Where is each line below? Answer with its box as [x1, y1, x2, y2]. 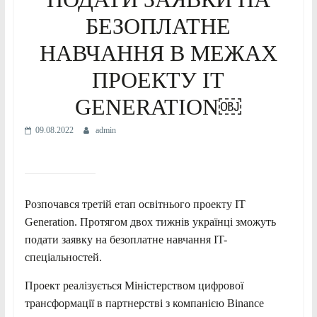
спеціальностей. [24, 250, 102, 263]
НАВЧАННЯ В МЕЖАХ [39, 40, 277, 66]
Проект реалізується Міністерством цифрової [24, 279, 243, 292]
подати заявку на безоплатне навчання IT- [24, 233, 227, 246]
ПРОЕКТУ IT [92, 67, 225, 93]
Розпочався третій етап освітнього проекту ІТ [24, 197, 246, 210]
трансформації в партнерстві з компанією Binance [24, 296, 264, 309]
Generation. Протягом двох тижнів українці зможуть [24, 215, 276, 228]
